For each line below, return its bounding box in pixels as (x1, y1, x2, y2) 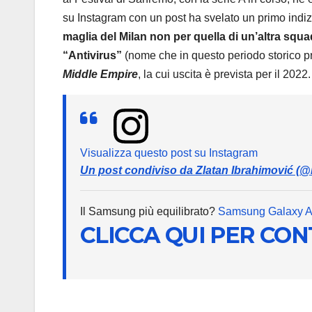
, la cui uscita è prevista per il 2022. (138, 68, 311, 81)
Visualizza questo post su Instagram (80, 147, 258, 159)
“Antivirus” (63, 49, 125, 62)
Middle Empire (63, 68, 138, 81)
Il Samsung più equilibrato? (80, 205, 218, 218)
